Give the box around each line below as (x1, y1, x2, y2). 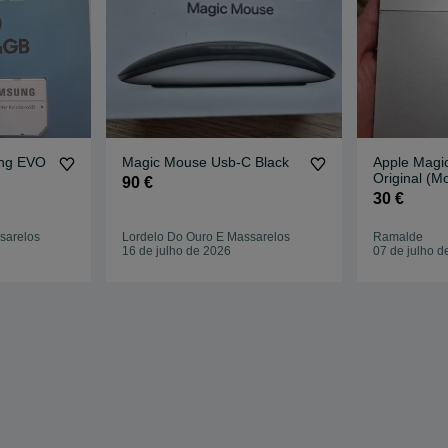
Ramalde (372, 230, 423, 245)
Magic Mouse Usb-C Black (122, 154, 290, 171)
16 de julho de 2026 (122, 244, 232, 259)
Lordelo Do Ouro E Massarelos (122, 230, 291, 245)
